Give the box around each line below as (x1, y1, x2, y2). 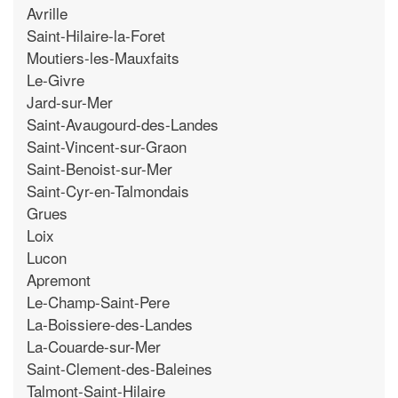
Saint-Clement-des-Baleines (27, 356, 212, 379)
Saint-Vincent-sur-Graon (27, 134, 187, 157)
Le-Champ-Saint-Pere (27, 290, 170, 313)
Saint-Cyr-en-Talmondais (27, 179, 189, 202)
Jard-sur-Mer (27, 90, 113, 113)
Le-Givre (27, 68, 84, 91)
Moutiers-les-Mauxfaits (27, 45, 179, 68)
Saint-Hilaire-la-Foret (27, 23, 165, 46)
